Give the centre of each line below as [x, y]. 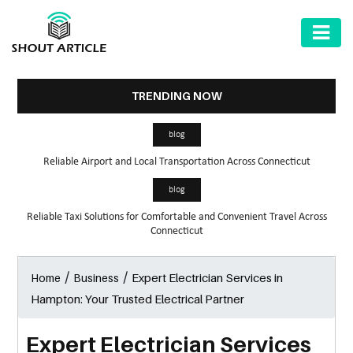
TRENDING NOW [176, 96]
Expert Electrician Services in [208, 277]
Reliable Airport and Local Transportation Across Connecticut [176, 162]
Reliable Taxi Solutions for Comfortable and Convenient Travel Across [176, 217]
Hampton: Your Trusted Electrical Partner [138, 299]
